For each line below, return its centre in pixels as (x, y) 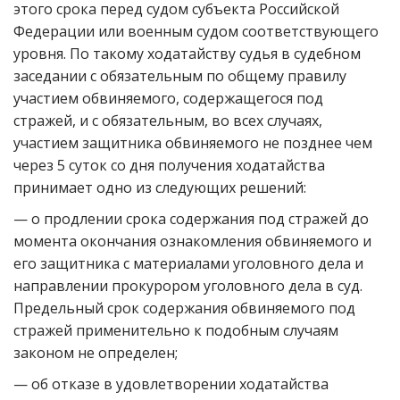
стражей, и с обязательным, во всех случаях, (168, 121)
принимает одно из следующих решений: (160, 187)
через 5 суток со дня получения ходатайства (169, 165)
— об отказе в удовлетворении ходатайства (171, 384)
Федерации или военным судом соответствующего (196, 31)
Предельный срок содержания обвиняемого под (184, 308)
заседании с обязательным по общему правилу (180, 76)
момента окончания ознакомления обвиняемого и (192, 241)
